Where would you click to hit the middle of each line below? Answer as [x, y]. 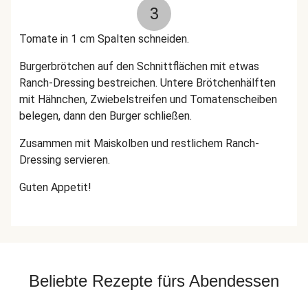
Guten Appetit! [55, 187]
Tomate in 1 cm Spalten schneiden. [106, 39]
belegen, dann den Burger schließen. [106, 116]
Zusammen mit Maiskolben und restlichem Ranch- [139, 143]
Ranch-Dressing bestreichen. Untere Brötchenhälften [147, 83]
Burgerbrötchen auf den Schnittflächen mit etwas [139, 66]
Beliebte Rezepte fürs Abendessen [154, 281]
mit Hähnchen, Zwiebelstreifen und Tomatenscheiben [148, 99]
